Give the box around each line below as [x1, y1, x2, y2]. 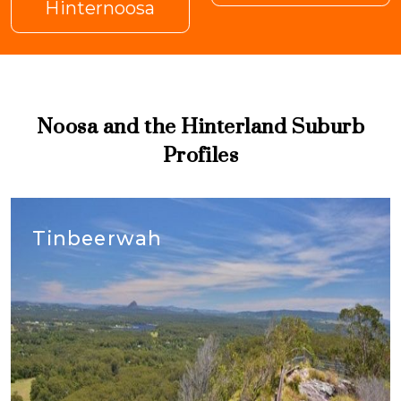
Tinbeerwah [32, 226, 162, 250]
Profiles [162, 127, 239, 181]
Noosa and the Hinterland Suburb [36, 98, 365, 152]
